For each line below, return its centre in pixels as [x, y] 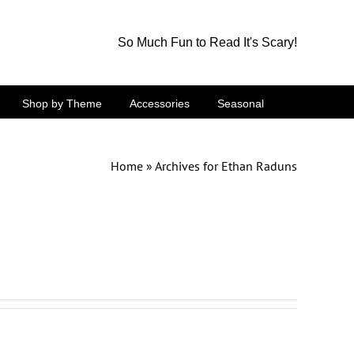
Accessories [160, 103]
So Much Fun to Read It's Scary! [207, 42]
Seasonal [241, 103]
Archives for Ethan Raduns [226, 166]
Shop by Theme [62, 103]
